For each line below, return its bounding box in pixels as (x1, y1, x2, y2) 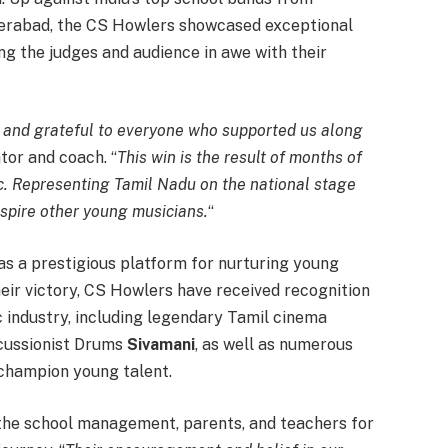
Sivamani (126, 335, 195, 355)
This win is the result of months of (116, 148, 362, 168)
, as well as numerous (194, 335, 353, 355)
